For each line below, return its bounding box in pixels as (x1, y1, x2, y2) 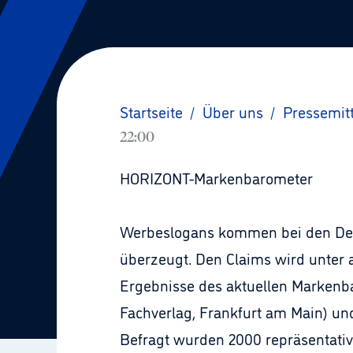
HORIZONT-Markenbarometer (120, 166, 313, 188)
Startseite (120, 100, 183, 122)
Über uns (203, 100, 263, 122)
